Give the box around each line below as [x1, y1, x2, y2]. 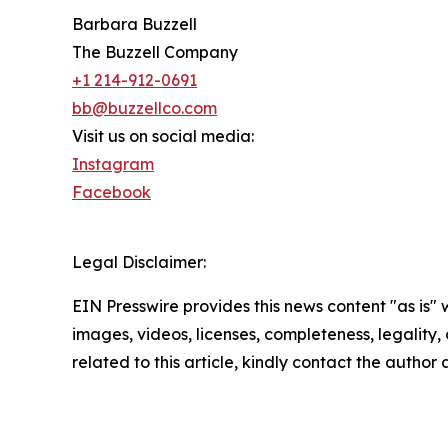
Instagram [72, 153, 154, 174]
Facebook [72, 181, 151, 202]
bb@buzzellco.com [72, 97, 217, 118]
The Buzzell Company [72, 41, 238, 62]
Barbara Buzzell [72, 13, 197, 34]
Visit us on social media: [72, 125, 254, 146]
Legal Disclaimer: [72, 251, 206, 272]
